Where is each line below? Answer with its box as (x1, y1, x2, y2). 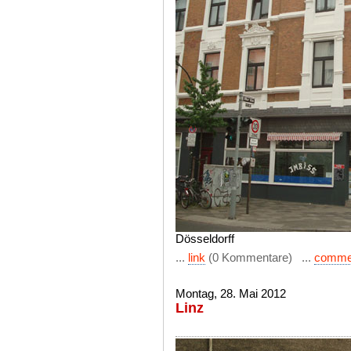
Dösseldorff (175, 232, 234, 245)
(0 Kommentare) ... (205, 251, 314, 264)
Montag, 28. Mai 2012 (175, 287, 286, 300)
